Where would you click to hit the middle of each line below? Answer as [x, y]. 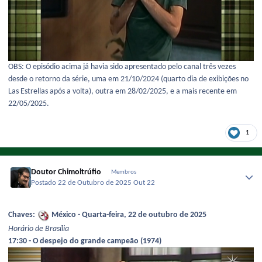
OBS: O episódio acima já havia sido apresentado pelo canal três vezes [122, 67]
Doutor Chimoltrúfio [66, 172]
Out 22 [144, 183]
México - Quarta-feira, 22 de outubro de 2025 [128, 215]
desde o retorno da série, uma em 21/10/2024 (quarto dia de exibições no [128, 80]
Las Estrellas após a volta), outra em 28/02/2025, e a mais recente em [123, 92]
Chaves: [23, 215]
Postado [45, 183]
